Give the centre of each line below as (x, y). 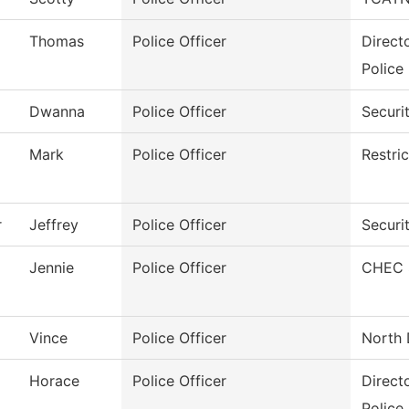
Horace (54, 381)
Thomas (57, 42)
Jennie (52, 268)
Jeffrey (54, 225)
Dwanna (57, 112)
